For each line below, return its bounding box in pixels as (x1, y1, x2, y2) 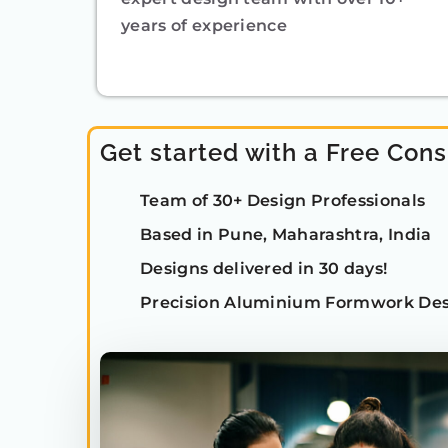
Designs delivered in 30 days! (140, 258, 388, 278)
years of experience (121, 15, 288, 35)
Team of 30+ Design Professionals (140, 190, 426, 210)
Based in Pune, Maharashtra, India (140, 224, 432, 244)
